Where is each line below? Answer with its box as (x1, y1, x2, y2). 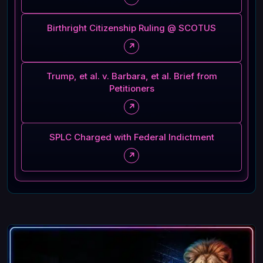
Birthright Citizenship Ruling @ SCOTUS (47, 22, 216, 33)
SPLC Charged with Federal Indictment (49, 131, 214, 143)
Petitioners (109, 83, 154, 95)
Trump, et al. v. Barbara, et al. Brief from (46, 70, 217, 82)
